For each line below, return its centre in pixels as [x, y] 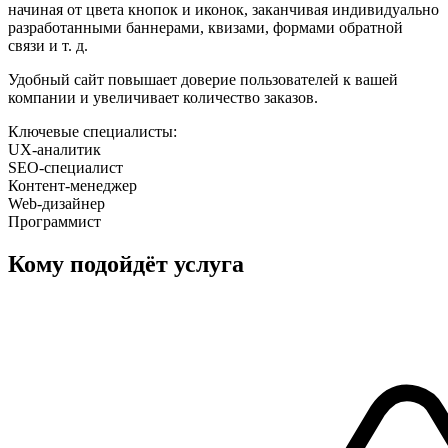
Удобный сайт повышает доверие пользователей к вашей [203, 79]
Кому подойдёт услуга [126, 263]
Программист [54, 221]
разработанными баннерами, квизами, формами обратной [205, 27]
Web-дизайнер [56, 203]
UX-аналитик [54, 149]
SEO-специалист [65, 167]
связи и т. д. [48, 45]
